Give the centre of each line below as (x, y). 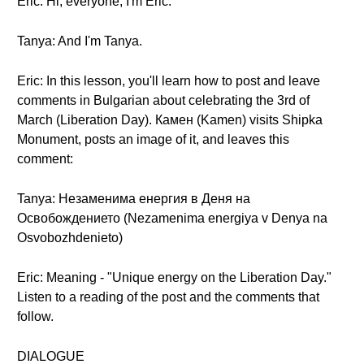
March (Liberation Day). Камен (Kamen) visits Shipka (170, 120)
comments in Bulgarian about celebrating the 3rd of (163, 100)
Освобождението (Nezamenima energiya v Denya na (172, 218)
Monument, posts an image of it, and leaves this (153, 139)
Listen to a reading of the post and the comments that (168, 297)
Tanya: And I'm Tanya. (80, 41)
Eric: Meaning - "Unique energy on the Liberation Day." (174, 277)
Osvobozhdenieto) (70, 238)
